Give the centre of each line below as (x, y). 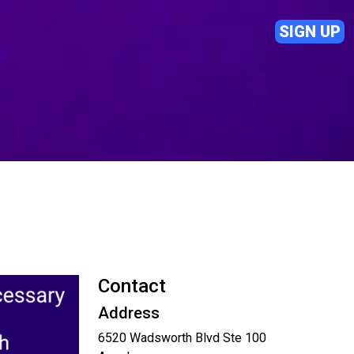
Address (129, 313)
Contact (132, 286)
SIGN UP (310, 32)
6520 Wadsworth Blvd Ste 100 (182, 338)
